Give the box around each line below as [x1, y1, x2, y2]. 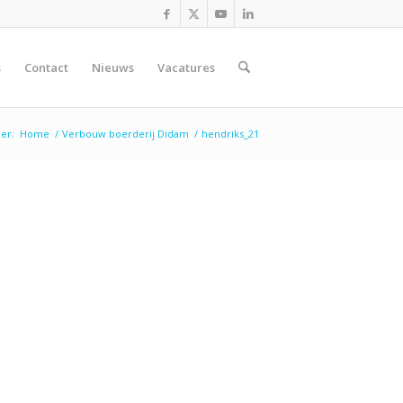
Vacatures [157, 59, 215, 76]
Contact [23, 59, 68, 76]
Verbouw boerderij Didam [62, 127, 189, 140]
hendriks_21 [201, 127, 259, 140]
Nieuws [91, 59, 134, 76]
